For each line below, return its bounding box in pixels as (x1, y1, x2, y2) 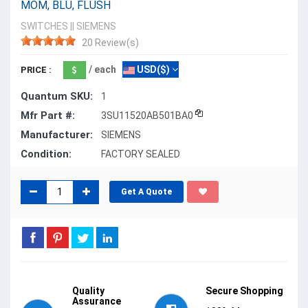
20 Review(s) (82, 36, 139, 48)
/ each (89, 63, 116, 75)
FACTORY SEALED (101, 148, 180, 159)
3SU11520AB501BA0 (101, 109, 193, 121)
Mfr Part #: (21, 109, 75, 122)
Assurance (72, 295, 121, 307)
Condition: (21, 147, 71, 160)
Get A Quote (121, 187, 172, 197)
